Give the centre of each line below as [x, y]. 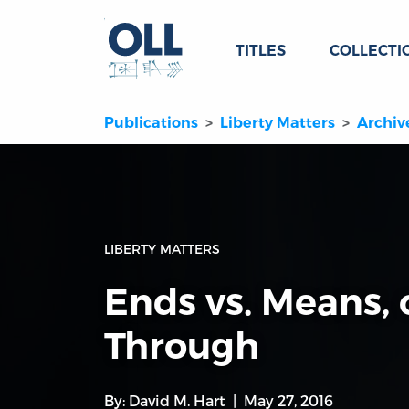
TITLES [261, 51]
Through [182, 346]
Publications [151, 123]
